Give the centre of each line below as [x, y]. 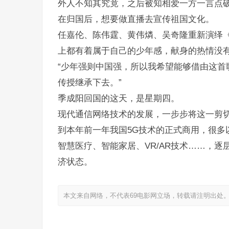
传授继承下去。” [90, 82]
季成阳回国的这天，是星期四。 [119, 98]
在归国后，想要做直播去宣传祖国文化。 [136, 19]
